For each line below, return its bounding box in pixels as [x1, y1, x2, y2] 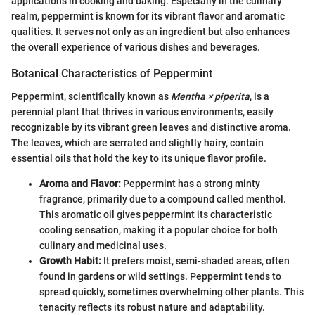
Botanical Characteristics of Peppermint [11, 67, 212, 81]
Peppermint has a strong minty [121, 177, 260, 189]
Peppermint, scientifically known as [11, 90, 171, 102]
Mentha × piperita [171, 90, 250, 102]
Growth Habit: [39, 255, 101, 266]
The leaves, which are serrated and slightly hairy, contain [11, 136, 264, 148]
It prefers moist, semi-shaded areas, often [101, 255, 290, 266]
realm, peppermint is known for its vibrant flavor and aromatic [11, 11, 285, 22]
